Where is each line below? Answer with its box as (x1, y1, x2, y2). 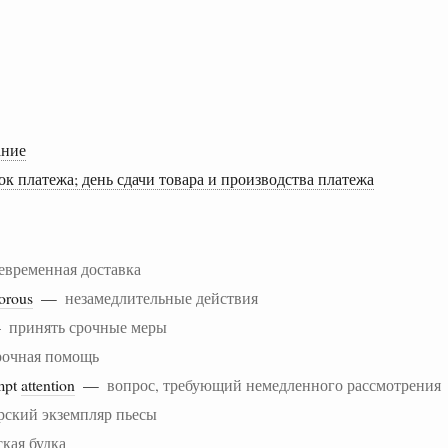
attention (21, 373, 75, 395)
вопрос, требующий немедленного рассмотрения (107, 373, 441, 395)
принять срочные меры (9, 315, 167, 337)
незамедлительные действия (65, 286, 258, 308)
